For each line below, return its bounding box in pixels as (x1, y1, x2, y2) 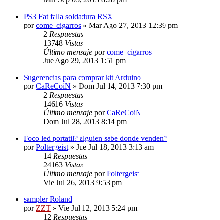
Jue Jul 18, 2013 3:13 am (76, 142, 154, 151)
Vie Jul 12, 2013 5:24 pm (58, 203, 137, 212)
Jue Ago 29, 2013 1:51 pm (43, 56, 126, 65)
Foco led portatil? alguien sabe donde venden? (24, 134, 167, 142)
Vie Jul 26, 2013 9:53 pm (43, 178, 122, 187)
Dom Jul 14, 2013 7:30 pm (79, 82, 162, 90)
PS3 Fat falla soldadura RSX (24, 12, 113, 21)
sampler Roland (24, 194, 72, 203)
